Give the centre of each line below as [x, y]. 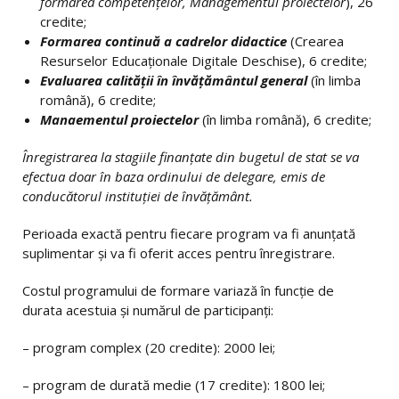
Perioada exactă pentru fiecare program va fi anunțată [189, 233]
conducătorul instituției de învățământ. [138, 196]
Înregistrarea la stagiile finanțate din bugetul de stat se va [191, 157]
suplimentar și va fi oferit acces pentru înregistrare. [179, 253]
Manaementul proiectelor [121, 119]
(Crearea [315, 41]
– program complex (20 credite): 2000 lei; [149, 347]
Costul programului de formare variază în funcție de [178, 290]
